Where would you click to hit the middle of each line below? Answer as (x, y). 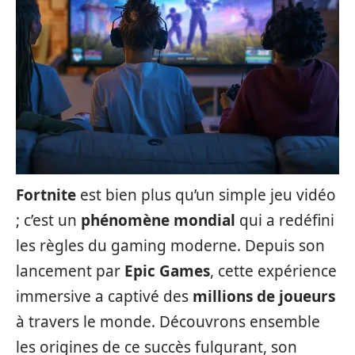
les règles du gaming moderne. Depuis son (170, 246)
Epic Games (167, 271)
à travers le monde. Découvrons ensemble (168, 322)
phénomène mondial (158, 220)
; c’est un (48, 220)
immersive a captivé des (104, 296)
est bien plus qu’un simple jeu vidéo (206, 195)
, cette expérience (273, 271)
